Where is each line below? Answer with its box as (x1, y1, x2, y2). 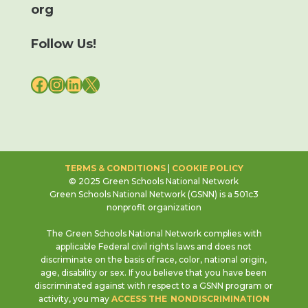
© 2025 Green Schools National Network (69, 175, 239, 186)
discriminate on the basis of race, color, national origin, (41, 254, 267, 265)
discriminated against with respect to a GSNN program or (34, 280, 274, 291)
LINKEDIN (64, 71, 151, 96)
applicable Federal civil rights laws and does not (56, 241, 252, 252)
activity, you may (38, 293, 111, 304)
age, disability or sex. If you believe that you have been (41, 267, 267, 278)
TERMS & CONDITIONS (64, 162, 166, 173)
